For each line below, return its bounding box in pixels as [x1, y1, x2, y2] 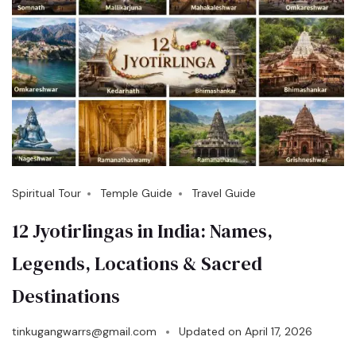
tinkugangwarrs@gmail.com [12, 323, 157, 339]
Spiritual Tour [12, 185, 81, 200]
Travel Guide [192, 185, 256, 200]
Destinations [12, 282, 120, 309]
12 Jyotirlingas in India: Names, [12, 217, 273, 244]
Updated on [179, 323, 245, 339]
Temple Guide [100, 185, 172, 200]
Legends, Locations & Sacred [12, 250, 262, 277]
